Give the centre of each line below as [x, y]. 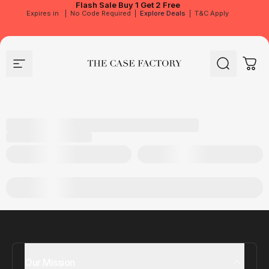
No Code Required [101, 13]
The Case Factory [111, 67]
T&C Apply [212, 13]
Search [233, 67]
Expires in [43, 13]
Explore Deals [163, 13]
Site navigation [40, 67]
